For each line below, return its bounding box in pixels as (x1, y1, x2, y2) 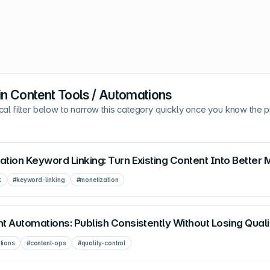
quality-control (81, 239, 126, 246)
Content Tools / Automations (10, 87, 172, 103)
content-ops (30, 239, 66, 246)
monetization (80, 176, 119, 184)
